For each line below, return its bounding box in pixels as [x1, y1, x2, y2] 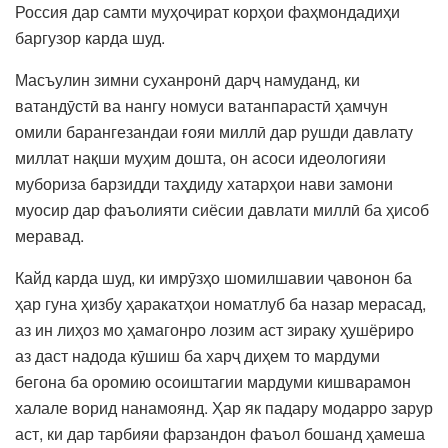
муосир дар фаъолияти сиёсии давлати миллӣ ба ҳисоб [15, 197, 429, 221]
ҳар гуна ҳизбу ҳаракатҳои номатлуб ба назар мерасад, [15, 291, 426, 315]
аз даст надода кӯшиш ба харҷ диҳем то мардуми [15, 343, 380, 367]
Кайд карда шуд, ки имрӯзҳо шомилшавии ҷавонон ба [15, 265, 412, 289]
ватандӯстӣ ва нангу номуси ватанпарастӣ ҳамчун [15, 93, 388, 117]
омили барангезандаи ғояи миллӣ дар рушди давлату [15, 119, 413, 143]
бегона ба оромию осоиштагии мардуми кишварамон [15, 369, 411, 393]
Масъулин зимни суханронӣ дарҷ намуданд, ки [15, 67, 360, 91]
